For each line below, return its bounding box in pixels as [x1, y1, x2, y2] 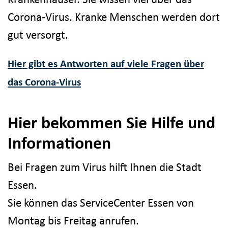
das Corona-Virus [8, 75, 81, 89]
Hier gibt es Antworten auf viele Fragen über [8, 56, 204, 70]
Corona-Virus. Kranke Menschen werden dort [8, 9, 220, 24]
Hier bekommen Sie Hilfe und [8, 111, 215, 133]
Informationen [8, 132, 111, 153]
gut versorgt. [8, 27, 68, 42]
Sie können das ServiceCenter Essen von [8, 195, 194, 210]
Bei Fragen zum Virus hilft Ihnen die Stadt [8, 160, 202, 175]
